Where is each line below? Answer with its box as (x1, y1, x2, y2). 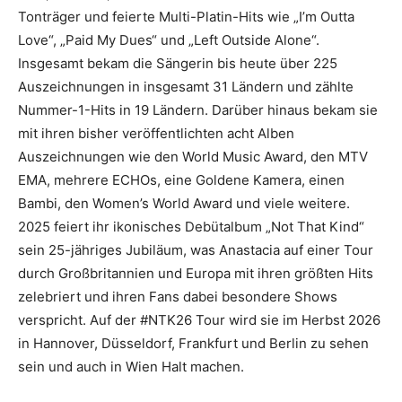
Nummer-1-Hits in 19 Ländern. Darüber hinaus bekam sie (18, 101, 378, 118)
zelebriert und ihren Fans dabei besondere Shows (18, 288, 337, 305)
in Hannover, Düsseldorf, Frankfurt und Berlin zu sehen (18, 335, 369, 352)
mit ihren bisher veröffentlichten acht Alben (18, 125, 294, 142)
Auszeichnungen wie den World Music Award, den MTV (18, 148, 368, 165)
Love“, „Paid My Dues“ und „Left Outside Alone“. (18, 31, 319, 48)
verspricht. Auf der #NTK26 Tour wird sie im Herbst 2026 (18, 311, 380, 328)
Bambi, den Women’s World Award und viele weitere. (18, 195, 350, 212)
